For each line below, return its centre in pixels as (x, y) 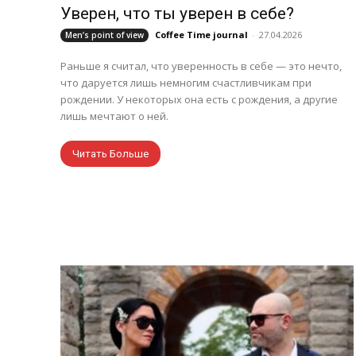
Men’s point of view (104, 35)
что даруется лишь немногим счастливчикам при (186, 83)
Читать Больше (110, 154)
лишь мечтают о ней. (114, 116)
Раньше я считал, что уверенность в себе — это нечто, (201, 66)
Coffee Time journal (201, 35)
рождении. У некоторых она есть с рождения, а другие (199, 100)
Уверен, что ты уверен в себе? (177, 14)
